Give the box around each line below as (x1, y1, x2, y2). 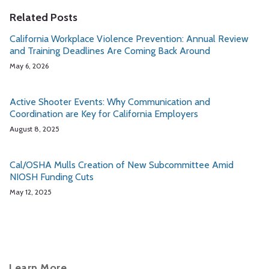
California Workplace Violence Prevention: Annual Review (10, 33, 249, 44)
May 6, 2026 (10, 61, 49, 70)
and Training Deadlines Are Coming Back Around (10, 45, 210, 56)
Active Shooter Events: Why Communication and (10, 96, 210, 107)
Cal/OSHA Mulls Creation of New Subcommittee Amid (10, 159, 234, 171)
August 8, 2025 (10, 124, 59, 133)
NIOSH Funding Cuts (10, 171, 94, 183)
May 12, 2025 (10, 187, 52, 196)
